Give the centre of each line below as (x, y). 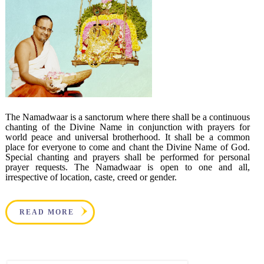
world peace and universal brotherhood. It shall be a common (128, 137)
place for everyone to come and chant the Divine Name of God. (128, 147)
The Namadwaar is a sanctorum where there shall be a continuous (128, 117)
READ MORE (47, 212)
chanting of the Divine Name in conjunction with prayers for (128, 127)
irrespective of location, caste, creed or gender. (91, 177)
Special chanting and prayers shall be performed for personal (128, 157)
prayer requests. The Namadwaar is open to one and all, (128, 167)
